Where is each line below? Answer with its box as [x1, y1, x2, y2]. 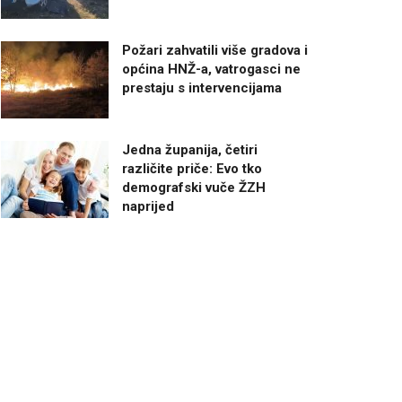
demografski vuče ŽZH [122, 179, 266, 196]
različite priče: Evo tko [122, 160, 262, 177]
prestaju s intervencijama [122, 80, 282, 97]
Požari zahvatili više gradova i [122, 42, 308, 59]
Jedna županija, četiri [122, 141, 258, 158]
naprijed [122, 197, 174, 214]
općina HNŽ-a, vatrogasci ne [122, 61, 301, 78]
